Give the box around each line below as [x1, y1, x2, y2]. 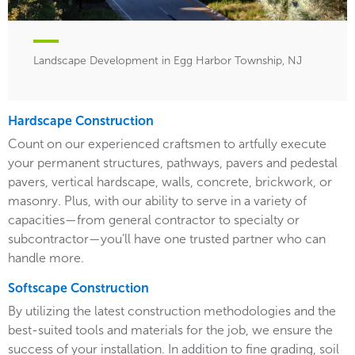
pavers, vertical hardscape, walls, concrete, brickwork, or [8, 174, 332, 190]
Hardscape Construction [8, 113, 154, 129]
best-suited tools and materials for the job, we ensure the [8, 323, 333, 338]
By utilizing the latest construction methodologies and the [8, 303, 336, 319]
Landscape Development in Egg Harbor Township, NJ [33, 54, 302, 68]
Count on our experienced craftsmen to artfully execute [8, 136, 326, 152]
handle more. [8, 250, 87, 266]
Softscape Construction [8, 281, 149, 296]
